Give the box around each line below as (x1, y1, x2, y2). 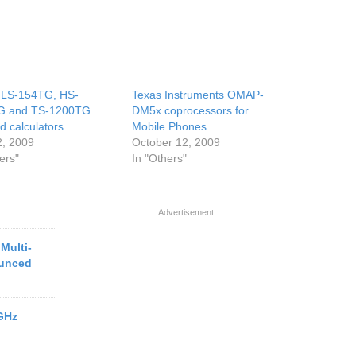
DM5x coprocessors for (132, 104, 250, 117)
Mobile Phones (132, 120, 207, 133)
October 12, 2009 (132, 136, 221, 149)
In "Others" (132, 152, 188, 164)
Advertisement (158, 207, 214, 217)
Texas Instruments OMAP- (132, 88, 265, 101)
